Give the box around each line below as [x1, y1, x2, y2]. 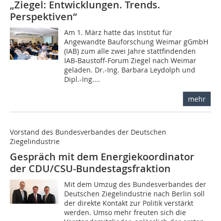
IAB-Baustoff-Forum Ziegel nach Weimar [64, 56, 197, 66]
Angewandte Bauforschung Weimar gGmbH [64, 37, 209, 47]
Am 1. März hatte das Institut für [64, 28, 173, 37]
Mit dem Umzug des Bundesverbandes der [64, 180, 207, 189]
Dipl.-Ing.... [64, 74, 101, 84]
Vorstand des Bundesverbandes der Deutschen [10, 127, 166, 137]
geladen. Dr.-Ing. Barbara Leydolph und [64, 65, 196, 75]
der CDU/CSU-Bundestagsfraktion [10, 162, 171, 176]
